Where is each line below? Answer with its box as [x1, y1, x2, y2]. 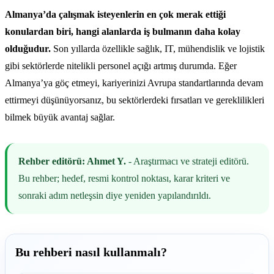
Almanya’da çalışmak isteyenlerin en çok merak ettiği [5, 9, 226, 20]
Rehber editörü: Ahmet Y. [18, 155, 127, 166]
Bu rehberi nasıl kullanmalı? [15, 245, 167, 259]
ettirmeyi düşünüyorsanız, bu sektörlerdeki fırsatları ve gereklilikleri [5, 94, 264, 105]
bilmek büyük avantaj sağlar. [5, 111, 115, 122]
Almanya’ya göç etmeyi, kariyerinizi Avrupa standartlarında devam [5, 77, 263, 88]
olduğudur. [5, 43, 51, 54]
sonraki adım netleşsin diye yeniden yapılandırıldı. [18, 190, 212, 201]
